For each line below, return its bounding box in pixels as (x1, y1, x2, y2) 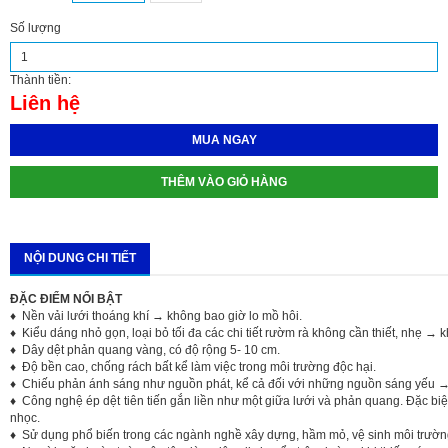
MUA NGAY (191, 133, 257, 148)
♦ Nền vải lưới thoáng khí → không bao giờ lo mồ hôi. (10, 309, 302, 324)
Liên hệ (10, 92, 80, 115)
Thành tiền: (10, 73, 71, 88)
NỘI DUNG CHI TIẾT (24, 251, 136, 266)
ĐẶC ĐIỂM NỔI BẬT (10, 292, 122, 307)
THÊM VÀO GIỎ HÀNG (161, 175, 287, 190)
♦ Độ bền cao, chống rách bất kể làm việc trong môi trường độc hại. (10, 360, 376, 375)
